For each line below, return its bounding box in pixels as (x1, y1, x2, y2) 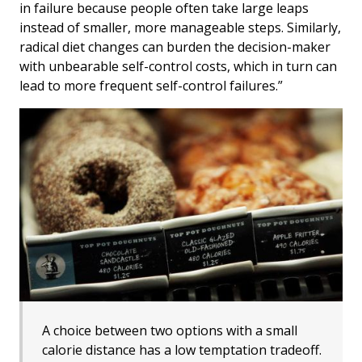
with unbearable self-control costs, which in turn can (19, 57, 337, 76)
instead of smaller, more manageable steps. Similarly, (19, 19, 341, 37)
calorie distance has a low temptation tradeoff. (42, 340, 322, 359)
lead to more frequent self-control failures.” (19, 77, 283, 95)
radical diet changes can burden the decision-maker (19, 38, 330, 57)
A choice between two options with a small (42, 321, 297, 339)
